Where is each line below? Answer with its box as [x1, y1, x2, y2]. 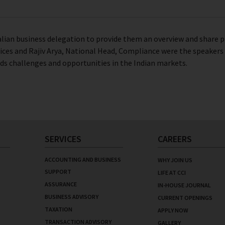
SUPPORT [45, 168, 71, 175]
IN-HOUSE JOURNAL [158, 181, 211, 189]
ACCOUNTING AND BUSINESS [45, 156, 121, 163]
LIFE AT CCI [158, 169, 186, 176]
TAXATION [45, 205, 72, 213]
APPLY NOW [158, 206, 188, 214]
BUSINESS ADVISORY [45, 193, 98, 200]
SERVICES [45, 133, 81, 145]
